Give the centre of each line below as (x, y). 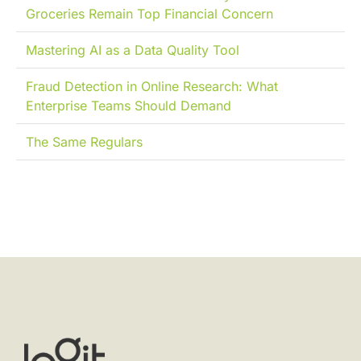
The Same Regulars (84, 142)
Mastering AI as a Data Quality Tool (133, 50)
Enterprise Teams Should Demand (129, 106)
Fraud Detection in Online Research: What (152, 87)
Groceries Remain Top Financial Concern (149, 14)
